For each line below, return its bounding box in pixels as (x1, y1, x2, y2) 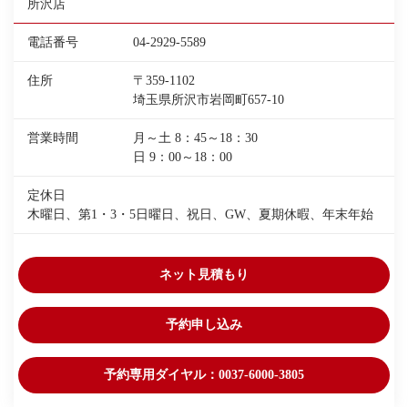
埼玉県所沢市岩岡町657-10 (133, 93, 285, 107)
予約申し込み (166, 318, 242, 331)
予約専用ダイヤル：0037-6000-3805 (104, 368, 304, 382)
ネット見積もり (159, 268, 249, 281)
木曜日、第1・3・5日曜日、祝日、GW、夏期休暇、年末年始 (27, 208, 373, 221)
